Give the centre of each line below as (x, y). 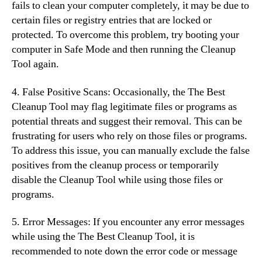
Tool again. (35, 64)
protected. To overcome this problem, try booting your (125, 35)
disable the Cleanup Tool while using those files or (117, 180)
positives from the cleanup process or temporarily (115, 165)
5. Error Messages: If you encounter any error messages (128, 222)
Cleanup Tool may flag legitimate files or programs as (124, 106)
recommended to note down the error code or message (125, 251)
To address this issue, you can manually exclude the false (131, 150)
